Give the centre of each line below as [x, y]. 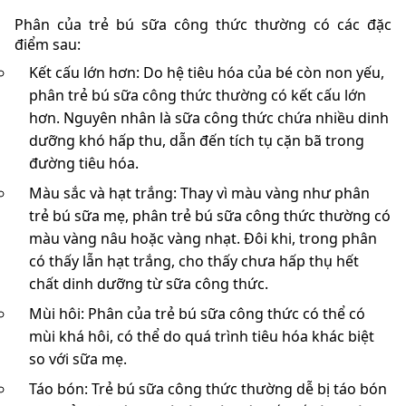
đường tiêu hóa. [84, 163]
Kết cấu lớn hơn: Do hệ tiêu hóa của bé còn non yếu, [207, 72]
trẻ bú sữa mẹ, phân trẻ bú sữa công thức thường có [210, 216]
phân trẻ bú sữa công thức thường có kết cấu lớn [198, 95]
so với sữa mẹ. [78, 359]
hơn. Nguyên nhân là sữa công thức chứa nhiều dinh [209, 118]
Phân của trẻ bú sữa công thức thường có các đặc [203, 24]
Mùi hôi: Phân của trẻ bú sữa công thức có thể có [197, 314]
